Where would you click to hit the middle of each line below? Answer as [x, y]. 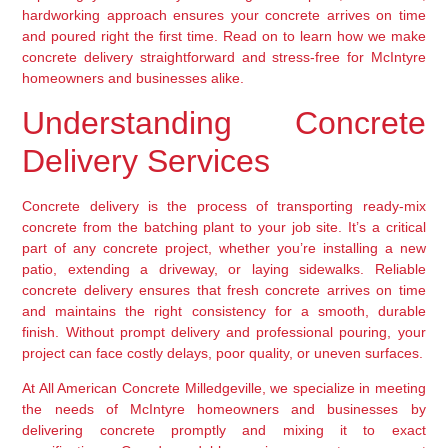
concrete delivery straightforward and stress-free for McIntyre [224, 57]
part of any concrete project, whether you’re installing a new [224, 247]
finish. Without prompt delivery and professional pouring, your [224, 331]
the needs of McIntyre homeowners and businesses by [224, 409]
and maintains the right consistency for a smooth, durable [224, 310]
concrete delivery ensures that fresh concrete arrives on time [224, 289]
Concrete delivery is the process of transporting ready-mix [224, 205]
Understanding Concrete [224, 122]
